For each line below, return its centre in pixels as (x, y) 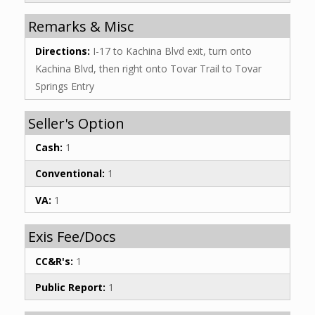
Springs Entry (65, 86)
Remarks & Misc (81, 27)
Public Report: (70, 287)
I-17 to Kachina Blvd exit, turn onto (171, 51)
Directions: (63, 51)
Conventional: (70, 174)
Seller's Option (76, 123)
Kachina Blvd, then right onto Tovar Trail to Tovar (148, 68)
